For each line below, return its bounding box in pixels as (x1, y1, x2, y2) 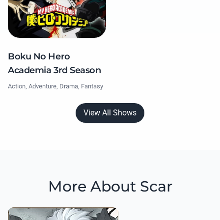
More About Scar (48, 177, 172, 196)
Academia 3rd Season (8, 65, 101, 76)
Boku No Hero (8, 51, 70, 62)
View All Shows (83, 108, 137, 118)
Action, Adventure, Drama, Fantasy (8, 82, 103, 90)
